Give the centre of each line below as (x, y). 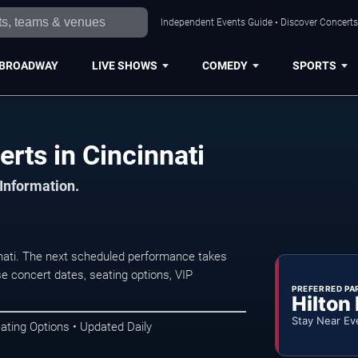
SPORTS (314, 65)
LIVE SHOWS (124, 65)
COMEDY (225, 65)
